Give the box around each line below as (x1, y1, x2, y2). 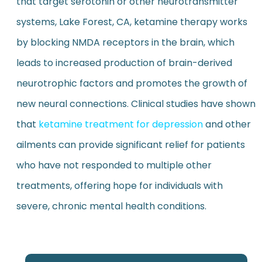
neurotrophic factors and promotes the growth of (16, 77, 247, 91)
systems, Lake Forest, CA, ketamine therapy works (16, 15, 247, 29)
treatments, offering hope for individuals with (16, 179, 223, 193)
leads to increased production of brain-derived (16, 56, 232, 70)
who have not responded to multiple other (16, 158, 212, 173)
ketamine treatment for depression (38, 118, 203, 132)
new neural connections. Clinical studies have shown (16, 97, 256, 111)
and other (202, 118, 251, 132)
